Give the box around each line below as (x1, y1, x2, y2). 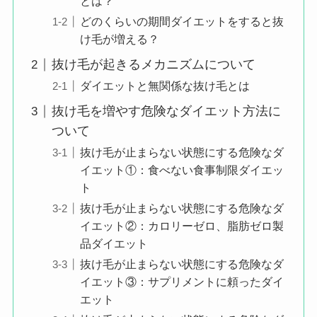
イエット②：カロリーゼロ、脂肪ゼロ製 (79, 219, 284, 233)
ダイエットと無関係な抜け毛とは (79, 79, 250, 93)
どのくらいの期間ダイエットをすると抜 (79, 15, 284, 28)
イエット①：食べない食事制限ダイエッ (79, 163, 284, 177)
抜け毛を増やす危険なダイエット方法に (51, 104, 281, 119)
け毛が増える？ (79, 33, 159, 46)
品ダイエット (79, 237, 148, 250)
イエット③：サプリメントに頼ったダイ (79, 275, 284, 289)
